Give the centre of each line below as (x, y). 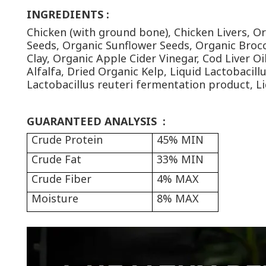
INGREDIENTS (66, 14)
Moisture (57, 198)
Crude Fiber (63, 179)
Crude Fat (58, 159)
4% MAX (178, 179)
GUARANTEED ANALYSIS (93, 121)
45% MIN (180, 140)
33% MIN (180, 159)
